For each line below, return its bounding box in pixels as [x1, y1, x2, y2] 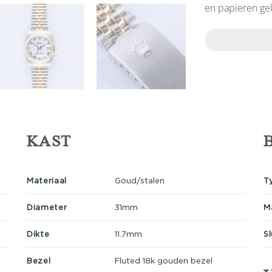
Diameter [27, 202, 67, 211]
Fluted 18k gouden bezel [114, 256, 212, 265]
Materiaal [27, 175, 67, 185]
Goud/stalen [114, 175, 165, 185]
